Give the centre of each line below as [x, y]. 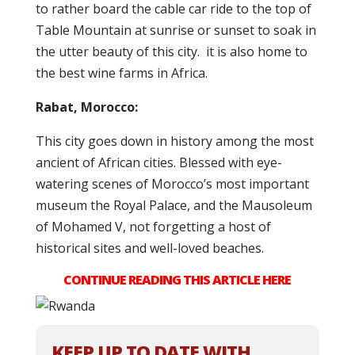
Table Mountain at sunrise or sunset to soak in [176, 30]
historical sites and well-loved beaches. [149, 248]
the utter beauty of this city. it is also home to [171, 52]
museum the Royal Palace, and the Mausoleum [174, 205]
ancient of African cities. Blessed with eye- [158, 162]
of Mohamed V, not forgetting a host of [153, 227]
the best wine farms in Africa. [121, 73]
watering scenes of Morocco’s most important [172, 184]
